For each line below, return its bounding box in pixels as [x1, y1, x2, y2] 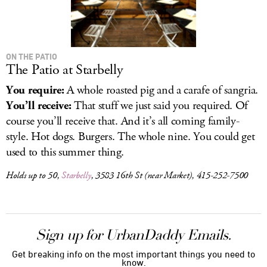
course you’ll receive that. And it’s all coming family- [6, 113, 240, 129]
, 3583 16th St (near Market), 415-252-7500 [91, 169, 248, 182]
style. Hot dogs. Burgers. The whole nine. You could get [6, 129, 255, 145]
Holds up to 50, [6, 169, 62, 182]
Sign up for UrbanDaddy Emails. [36, 226, 231, 244]
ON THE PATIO [6, 51, 57, 61]
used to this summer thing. [6, 144, 125, 160]
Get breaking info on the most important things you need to [12, 249, 255, 259]
